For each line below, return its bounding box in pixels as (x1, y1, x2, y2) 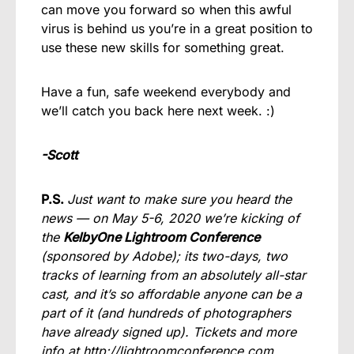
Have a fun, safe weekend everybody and (41, 84, 291, 100)
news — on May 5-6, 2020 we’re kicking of (41, 210, 299, 226)
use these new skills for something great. (41, 40, 284, 55)
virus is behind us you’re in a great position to (41, 21, 313, 36)
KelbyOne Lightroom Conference (63, 229, 260, 245)
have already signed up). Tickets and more (41, 324, 296, 340)
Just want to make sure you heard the (67, 191, 292, 207)
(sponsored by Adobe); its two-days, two (41, 248, 288, 264)
